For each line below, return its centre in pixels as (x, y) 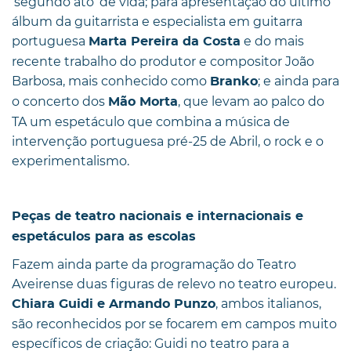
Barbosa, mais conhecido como (111, 81)
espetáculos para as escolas (104, 236)
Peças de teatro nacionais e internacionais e (157, 216)
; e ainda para (299, 81)
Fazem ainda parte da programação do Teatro (154, 264)
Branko (234, 81)
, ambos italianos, (268, 303)
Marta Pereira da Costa (165, 41)
